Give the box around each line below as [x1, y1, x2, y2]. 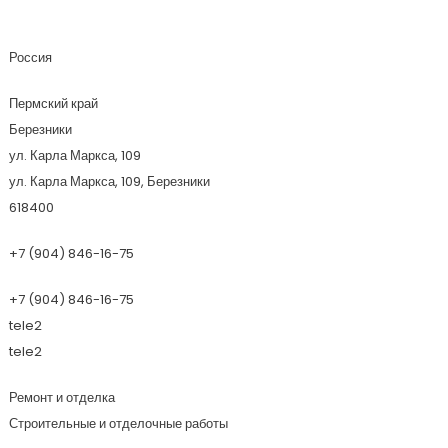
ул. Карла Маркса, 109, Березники [8, 172, 210, 191]
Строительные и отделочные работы [8, 414, 228, 433]
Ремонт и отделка [8, 388, 115, 407]
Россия [8, 48, 52, 67]
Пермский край [8, 94, 98, 113]
